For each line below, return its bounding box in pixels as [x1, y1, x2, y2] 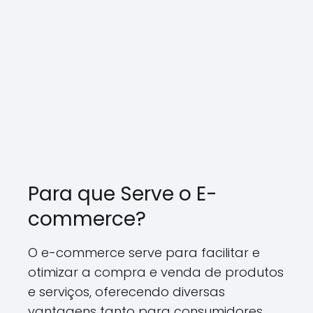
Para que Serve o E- [28, 180, 217, 208]
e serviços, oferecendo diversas [28, 283, 225, 300]
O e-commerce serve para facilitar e [28, 244, 260, 261]
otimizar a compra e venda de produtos [28, 263, 284, 281]
